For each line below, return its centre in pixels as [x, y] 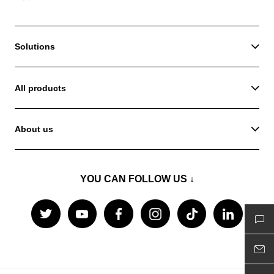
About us [34, 129]
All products [40, 88]
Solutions [35, 46]
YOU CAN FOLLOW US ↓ [137, 179]
